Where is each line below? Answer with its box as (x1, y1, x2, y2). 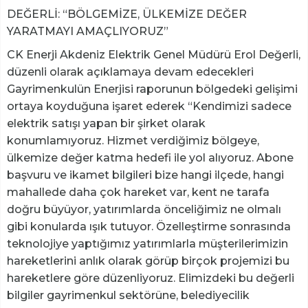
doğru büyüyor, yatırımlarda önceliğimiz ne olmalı (7, 202, 281, 216)
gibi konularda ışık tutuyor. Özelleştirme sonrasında (7, 219, 291, 233)
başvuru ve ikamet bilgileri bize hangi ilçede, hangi (7, 168, 284, 181)
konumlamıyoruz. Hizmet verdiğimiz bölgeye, (7, 133, 259, 147)
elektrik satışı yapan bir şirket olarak (7, 116, 206, 130)
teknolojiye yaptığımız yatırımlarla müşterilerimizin (7, 236, 288, 250)
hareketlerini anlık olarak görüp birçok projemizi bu (7, 254, 289, 267)
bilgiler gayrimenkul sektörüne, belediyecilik (7, 288, 250, 302)
